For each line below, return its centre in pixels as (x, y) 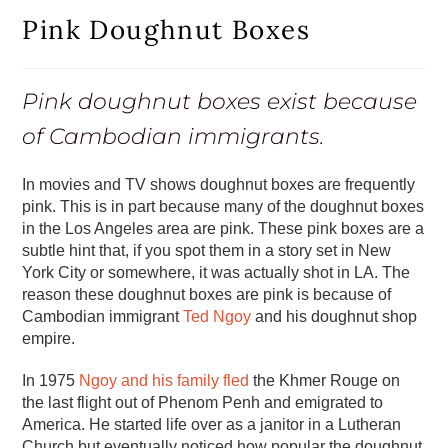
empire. (51, 338)
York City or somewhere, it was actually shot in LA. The (216, 272)
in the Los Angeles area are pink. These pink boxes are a (223, 228)
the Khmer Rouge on (325, 380)
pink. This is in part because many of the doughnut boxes (223, 206)
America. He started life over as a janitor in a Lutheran (212, 424)
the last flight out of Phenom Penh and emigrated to (203, 402)
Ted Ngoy (217, 316)
